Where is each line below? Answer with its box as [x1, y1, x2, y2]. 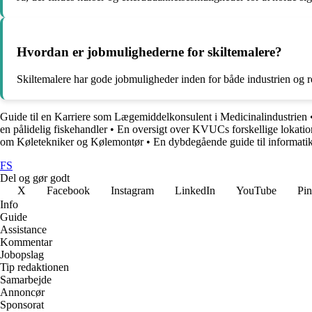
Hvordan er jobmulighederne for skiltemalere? [17, 44, 282, 59]
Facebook [47, 184, 90, 196]
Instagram [111, 184, 154, 196]
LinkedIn [175, 184, 215, 196]
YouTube [236, 184, 276, 196]
